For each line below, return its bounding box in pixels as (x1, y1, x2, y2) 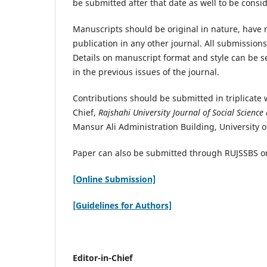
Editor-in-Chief (73, 252, 132, 264)
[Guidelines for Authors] (73, 199, 172, 211)
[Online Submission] (73, 173, 156, 185)
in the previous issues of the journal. (73, 66, 219, 77)
